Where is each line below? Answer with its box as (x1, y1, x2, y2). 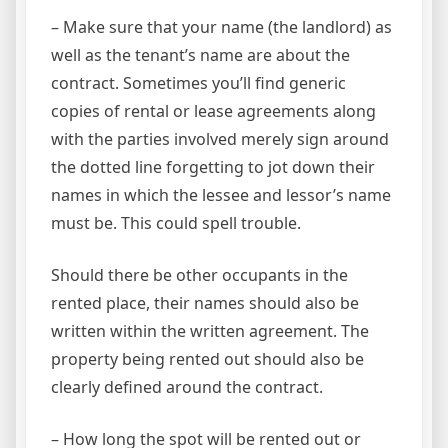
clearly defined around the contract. (51, 376, 323, 399)
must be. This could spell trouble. (51, 212, 301, 235)
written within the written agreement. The (51, 320, 369, 343)
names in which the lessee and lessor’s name (51, 184, 391, 207)
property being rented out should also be (51, 348, 364, 371)
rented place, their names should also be (51, 292, 359, 315)
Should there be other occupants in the (51, 264, 348, 287)
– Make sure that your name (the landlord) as (51, 16, 392, 39)
